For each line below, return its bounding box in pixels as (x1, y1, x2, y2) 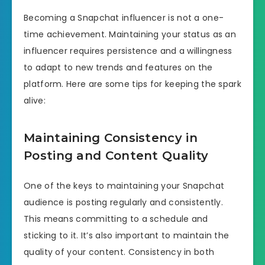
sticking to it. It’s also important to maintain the (24, 230, 230, 242)
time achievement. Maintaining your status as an (24, 28, 237, 41)
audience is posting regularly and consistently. (24, 196, 224, 209)
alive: (24, 95, 46, 107)
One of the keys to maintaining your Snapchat (24, 180, 225, 192)
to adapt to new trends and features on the (24, 62, 213, 74)
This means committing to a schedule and (24, 213, 208, 225)
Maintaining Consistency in (24, 130, 198, 145)
